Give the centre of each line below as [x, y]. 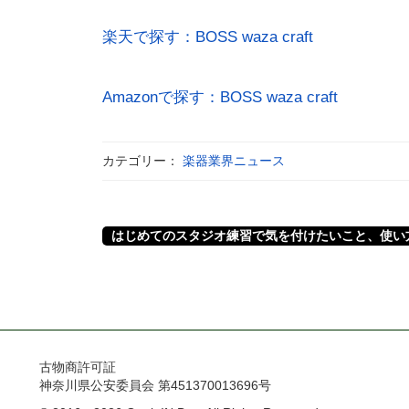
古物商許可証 [78, 367]
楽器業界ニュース [234, 160]
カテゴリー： [143, 160]
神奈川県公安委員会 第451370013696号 [156, 385]
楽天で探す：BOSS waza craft [208, 37]
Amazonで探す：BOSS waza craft [220, 97]
